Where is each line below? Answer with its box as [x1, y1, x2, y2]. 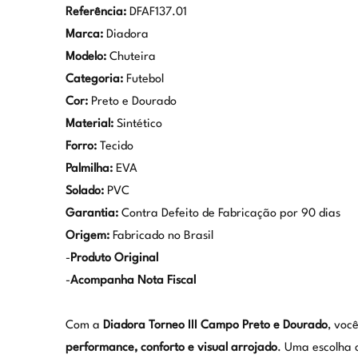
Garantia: [65, 208, 118, 221]
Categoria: [65, 74, 123, 86]
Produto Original [70, 253, 158, 265]
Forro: [65, 141, 97, 153]
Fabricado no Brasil [109, 230, 213, 243]
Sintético [113, 118, 162, 131]
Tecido [96, 141, 133, 153]
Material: [65, 118, 113, 131]
